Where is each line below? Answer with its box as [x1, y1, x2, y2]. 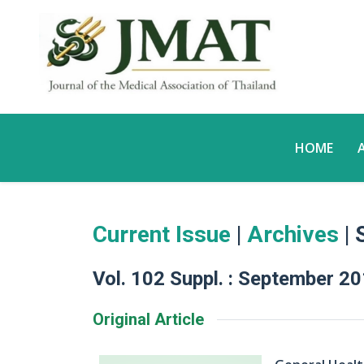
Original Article [93, 310, 204, 329]
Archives [247, 221, 344, 248]
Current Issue [93, 221, 231, 248]
